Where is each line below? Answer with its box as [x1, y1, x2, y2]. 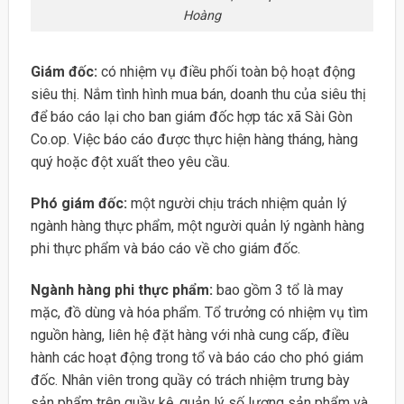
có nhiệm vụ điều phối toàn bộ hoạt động [100, 63, 355, 81]
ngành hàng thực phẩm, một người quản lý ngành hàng [30, 217, 364, 235]
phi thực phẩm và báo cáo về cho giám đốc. [30, 240, 300, 258]
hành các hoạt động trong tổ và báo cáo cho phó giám [30, 348, 363, 366]
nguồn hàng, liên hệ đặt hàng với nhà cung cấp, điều [30, 326, 349, 344]
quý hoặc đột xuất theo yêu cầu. [30, 153, 230, 171]
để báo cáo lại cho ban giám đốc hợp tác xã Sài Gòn [30, 108, 353, 126]
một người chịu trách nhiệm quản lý [130, 195, 347, 213]
